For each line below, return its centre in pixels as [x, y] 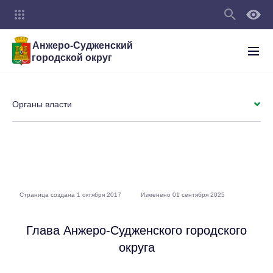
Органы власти [42, 104]
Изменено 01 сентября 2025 [183, 195]
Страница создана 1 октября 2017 [70, 195]
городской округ [72, 57]
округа [136, 247]
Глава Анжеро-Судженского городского [136, 230]
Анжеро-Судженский [82, 45]
